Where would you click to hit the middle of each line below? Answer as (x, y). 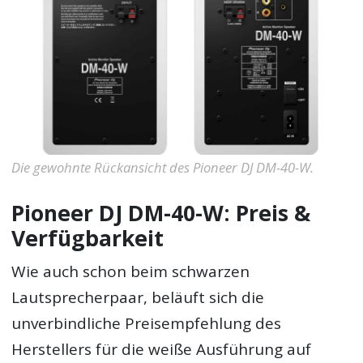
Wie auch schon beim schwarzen (131, 272)
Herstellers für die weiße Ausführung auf (162, 350)
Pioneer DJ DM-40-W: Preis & (161, 213)
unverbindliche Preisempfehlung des (147, 324)
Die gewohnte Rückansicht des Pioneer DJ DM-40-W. (163, 168)
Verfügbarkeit (88, 238)
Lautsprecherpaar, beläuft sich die (138, 298)
